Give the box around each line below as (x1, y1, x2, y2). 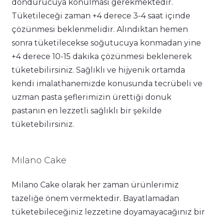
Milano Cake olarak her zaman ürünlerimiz (12, 180, 179, 190)
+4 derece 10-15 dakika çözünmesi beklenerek (12, 52, 192, 62)
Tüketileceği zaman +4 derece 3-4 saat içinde (12, 11, 190, 21)
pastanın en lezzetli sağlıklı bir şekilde (12, 106, 162, 116)
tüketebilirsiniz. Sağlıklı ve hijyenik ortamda (12, 65, 185, 75)
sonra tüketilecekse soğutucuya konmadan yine (12, 38, 201, 48)
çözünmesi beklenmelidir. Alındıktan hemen (12, 25, 188, 34)
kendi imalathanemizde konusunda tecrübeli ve (12, 79, 202, 89)
